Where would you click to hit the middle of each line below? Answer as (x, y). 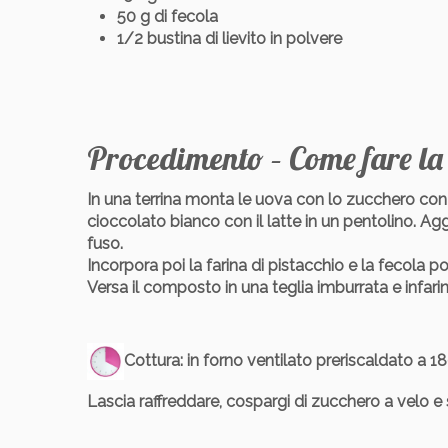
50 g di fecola (167, 17)
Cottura (152, 361)
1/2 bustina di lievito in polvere (229, 39)
